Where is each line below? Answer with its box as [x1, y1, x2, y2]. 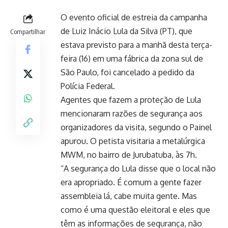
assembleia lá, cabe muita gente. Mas [61, 190, 197, 201]
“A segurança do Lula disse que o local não [61, 163, 216, 174]
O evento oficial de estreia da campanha [61, 12, 207, 22]
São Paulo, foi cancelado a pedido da [61, 67, 194, 77]
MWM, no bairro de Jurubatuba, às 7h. [61, 149, 197, 160]
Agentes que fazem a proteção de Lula [61, 94, 201, 105]
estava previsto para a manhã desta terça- [61, 39, 212, 50]
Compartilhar [10, 27, 45, 36]
